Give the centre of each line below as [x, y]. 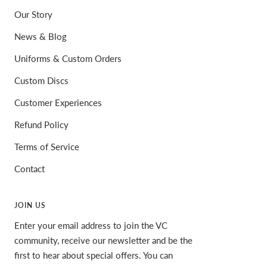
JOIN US [30, 205]
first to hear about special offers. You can [94, 255]
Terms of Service [47, 146]
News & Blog [41, 36]
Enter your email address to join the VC [91, 225]
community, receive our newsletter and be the [103, 240]
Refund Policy [41, 124]
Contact [30, 168]
